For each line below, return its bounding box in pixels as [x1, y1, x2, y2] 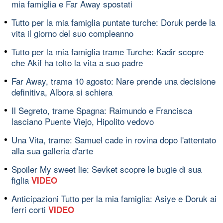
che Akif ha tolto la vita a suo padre [11, 56, 143, 69]
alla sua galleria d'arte [11, 144, 93, 157]
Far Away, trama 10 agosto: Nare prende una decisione [11, 74, 216, 87]
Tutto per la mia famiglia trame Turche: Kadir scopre [11, 45, 204, 58]
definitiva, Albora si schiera [11, 85, 112, 98]
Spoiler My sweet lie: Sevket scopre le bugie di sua [11, 162, 202, 175]
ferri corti [11, 203, 48, 216]
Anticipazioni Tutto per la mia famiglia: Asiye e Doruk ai [11, 192, 217, 205]
